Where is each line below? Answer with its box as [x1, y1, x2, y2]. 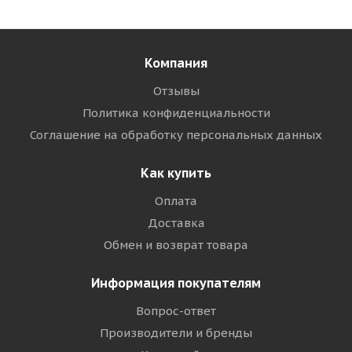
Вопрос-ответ [136, 303, 216, 318]
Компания [145, 55, 207, 71]
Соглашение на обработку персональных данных [30, 127, 322, 142]
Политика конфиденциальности [82, 105, 270, 120]
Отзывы [152, 83, 200, 98]
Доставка [147, 215, 205, 230]
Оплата [155, 193, 197, 208]
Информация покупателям [91, 275, 261, 291]
